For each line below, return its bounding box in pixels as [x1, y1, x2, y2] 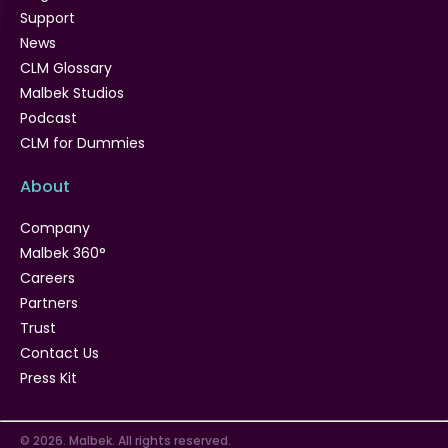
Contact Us [20, 342, 99, 363]
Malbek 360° [20, 242, 106, 263]
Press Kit [20, 367, 77, 388]
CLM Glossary [20, 57, 112, 78]
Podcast [20, 107, 77, 128]
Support [20, 7, 75, 28]
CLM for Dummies [20, 132, 145, 153]
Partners [20, 292, 78, 313]
